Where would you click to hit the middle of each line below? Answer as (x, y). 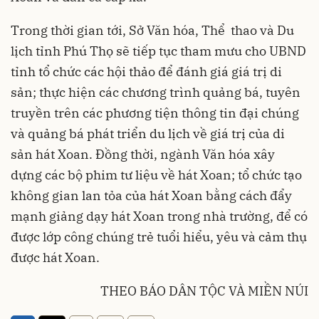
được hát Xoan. (55, 257)
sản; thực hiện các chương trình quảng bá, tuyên (156, 92)
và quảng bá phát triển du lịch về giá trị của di (148, 134)
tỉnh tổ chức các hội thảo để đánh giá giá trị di (146, 72)
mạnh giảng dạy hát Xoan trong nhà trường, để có (159, 216)
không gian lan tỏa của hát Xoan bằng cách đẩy (151, 195)
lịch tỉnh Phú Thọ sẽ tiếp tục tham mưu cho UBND (158, 51)
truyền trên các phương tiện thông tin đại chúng (155, 113)
